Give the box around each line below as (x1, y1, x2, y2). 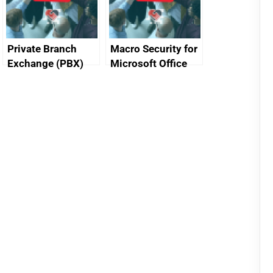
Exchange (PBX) (7, 57, 83, 69)
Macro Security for (110, 43, 197, 55)
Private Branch (7, 43, 77, 55)
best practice (7, 72, 69, 84)
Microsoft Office (110, 57, 187, 69)
